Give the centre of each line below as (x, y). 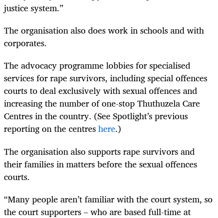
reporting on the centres (51, 129)
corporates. (25, 43)
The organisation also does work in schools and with (104, 30)
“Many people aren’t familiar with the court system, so (108, 199)
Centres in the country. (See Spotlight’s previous (96, 116)
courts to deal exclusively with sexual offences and (100, 91)
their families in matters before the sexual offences (100, 164)
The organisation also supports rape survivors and (99, 151)
